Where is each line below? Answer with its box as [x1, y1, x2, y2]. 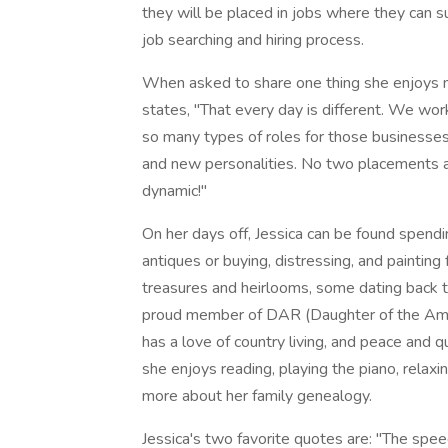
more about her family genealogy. [142, 385, 372, 407]
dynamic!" [142, 180, 207, 202]
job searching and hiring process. [142, 29, 364, 51]
